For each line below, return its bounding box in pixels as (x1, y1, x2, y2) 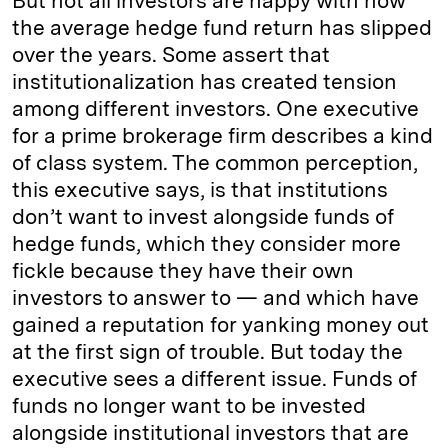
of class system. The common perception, (12, 150, 418, 175)
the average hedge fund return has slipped (12, 15, 432, 40)
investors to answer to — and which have (12, 285, 419, 310)
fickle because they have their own (12, 258, 354, 283)
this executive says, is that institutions (12, 177, 388, 202)
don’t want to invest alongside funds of (12, 204, 394, 229)
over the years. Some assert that (12, 42, 330, 67)
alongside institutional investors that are (12, 420, 409, 445)
